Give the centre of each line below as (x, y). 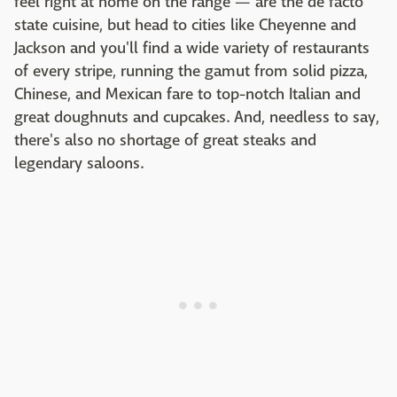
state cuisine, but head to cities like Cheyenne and (185, 26)
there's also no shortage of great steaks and (165, 141)
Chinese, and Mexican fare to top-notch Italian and (187, 95)
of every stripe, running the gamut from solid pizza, (191, 72)
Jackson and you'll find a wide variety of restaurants (192, 49)
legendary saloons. (79, 164)
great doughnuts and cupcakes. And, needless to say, (197, 118)
